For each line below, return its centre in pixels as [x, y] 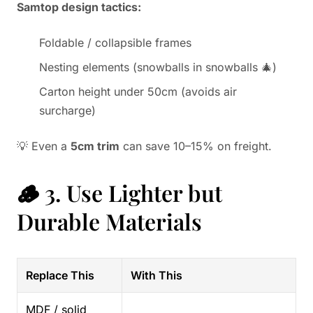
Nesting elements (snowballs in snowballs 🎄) [158, 67]
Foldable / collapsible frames [115, 43]
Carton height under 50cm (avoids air [138, 92]
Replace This [60, 275]
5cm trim [95, 146]
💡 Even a [44, 146]
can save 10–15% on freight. [196, 146]
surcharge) [67, 110]
